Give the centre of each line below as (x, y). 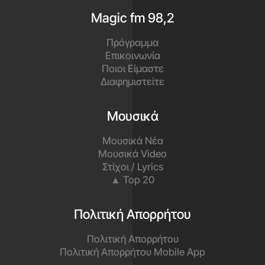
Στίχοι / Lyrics (132, 167)
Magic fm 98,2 (132, 17)
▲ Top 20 (132, 180)
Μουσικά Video (132, 153)
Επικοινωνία (132, 55)
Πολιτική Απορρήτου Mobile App (132, 252)
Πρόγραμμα (132, 42)
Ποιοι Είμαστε (132, 68)
